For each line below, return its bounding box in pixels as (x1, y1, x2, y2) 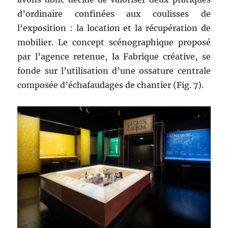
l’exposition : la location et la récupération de (17, 22, 211, 33)
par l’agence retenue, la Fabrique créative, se (17, 51, 211, 62)
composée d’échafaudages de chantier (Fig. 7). (17, 79, 204, 90)
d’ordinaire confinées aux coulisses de (17, 8, 211, 19)
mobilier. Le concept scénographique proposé (17, 37, 211, 47)
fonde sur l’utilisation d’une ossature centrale (17, 65, 211, 76)
